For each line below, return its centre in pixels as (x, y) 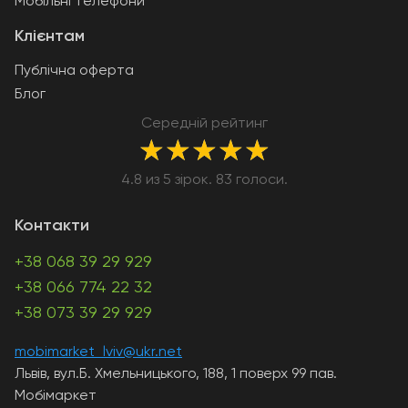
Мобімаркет (56, 397)
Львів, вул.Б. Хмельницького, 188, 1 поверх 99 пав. (176, 375)
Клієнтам (50, 37)
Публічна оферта (74, 71)
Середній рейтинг (204, 124)
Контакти (52, 226)
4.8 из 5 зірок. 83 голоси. (204, 181)
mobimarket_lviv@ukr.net (98, 353)
